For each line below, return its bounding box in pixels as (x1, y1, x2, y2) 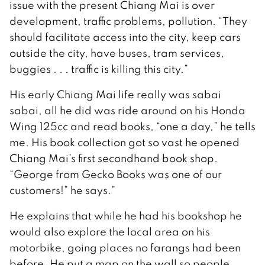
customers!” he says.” (9, 183, 115, 198)
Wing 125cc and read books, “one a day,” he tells (9, 119, 256, 134)
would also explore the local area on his (9, 225, 210, 239)
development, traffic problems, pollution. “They (9, 14, 247, 28)
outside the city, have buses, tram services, (9, 46, 224, 60)
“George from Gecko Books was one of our (9, 167, 222, 182)
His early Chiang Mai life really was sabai (9, 88, 221, 102)
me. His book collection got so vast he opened (9, 135, 240, 150)
